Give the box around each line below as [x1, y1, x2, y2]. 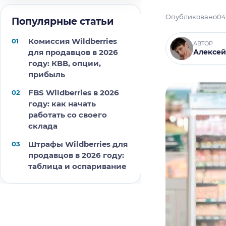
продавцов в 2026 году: [28, 150, 124, 160]
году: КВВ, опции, [28, 59, 101, 68]
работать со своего [28, 110, 107, 120]
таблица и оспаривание [28, 161, 127, 171]
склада [28, 121, 58, 131]
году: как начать [28, 99, 96, 108]
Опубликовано [165, 13, 217, 21]
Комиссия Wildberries [28, 36, 117, 46]
